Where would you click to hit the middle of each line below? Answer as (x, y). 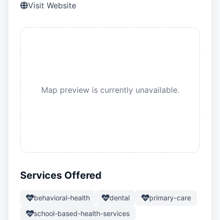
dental (120, 198)
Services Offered (61, 175)
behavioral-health (62, 198)
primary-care (170, 198)
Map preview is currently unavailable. (110, 90)
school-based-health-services (82, 213)
